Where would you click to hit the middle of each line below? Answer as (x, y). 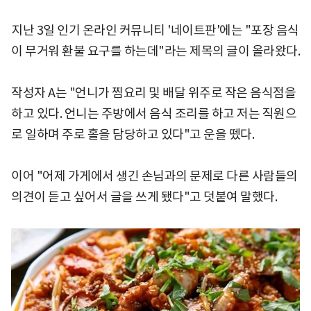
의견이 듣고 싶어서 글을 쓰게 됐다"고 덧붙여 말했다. (144, 197)
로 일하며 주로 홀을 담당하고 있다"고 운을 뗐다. (133, 135)
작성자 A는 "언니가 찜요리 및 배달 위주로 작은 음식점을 (153, 93)
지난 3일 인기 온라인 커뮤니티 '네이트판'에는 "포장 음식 (155, 31)
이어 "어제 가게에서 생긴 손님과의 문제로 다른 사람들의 (154, 176)
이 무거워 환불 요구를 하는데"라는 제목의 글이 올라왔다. (155, 51)
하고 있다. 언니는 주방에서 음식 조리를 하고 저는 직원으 (154, 114)
